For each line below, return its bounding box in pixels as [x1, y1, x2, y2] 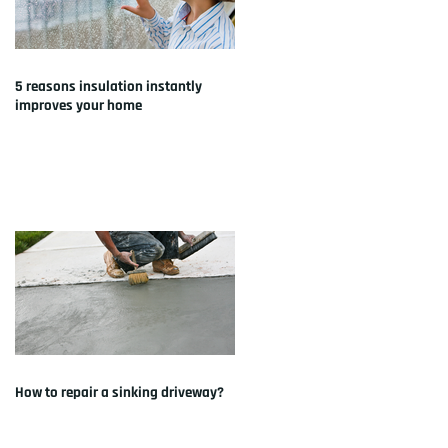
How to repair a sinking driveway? [15, 382, 224, 402]
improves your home [15, 95, 142, 115]
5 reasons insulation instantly [15, 76, 202, 96]
